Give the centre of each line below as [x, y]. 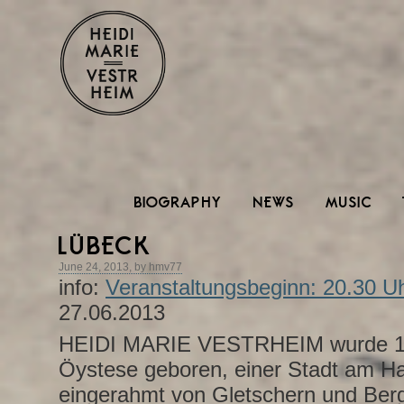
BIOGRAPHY [179, 202]
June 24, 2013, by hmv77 [120, 267]
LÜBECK [105, 246]
